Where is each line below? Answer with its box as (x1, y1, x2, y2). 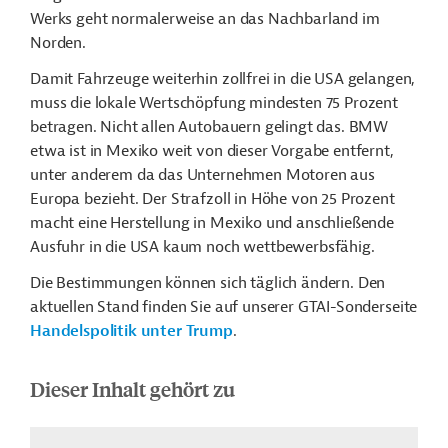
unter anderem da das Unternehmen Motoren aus (30, 165, 375, 185)
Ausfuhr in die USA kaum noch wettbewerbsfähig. (30, 237, 375, 257)
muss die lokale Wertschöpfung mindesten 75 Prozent (30, 93, 398, 113)
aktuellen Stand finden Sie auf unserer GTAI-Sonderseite (30, 297, 418, 317)
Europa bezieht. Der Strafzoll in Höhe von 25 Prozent (30, 189, 395, 209)
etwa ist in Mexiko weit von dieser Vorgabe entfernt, (30, 141, 394, 161)
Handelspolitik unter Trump (30, 321, 233, 341)
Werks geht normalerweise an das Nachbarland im (30, 9, 380, 29)
